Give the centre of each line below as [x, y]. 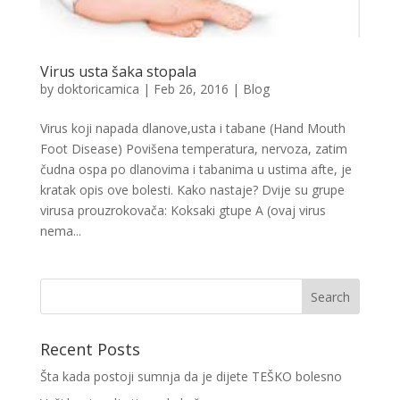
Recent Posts [90, 349]
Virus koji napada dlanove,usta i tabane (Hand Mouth [192, 128]
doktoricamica [98, 88]
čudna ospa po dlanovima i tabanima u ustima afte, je [196, 169]
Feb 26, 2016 [191, 88]
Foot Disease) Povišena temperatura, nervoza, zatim [193, 148]
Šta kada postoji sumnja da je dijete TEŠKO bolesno [191, 376]
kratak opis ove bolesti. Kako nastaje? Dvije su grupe [192, 189]
